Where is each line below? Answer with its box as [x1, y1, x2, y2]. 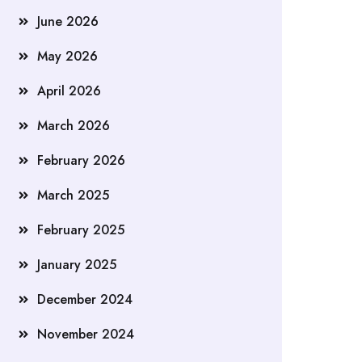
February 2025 [37, 221, 124, 239]
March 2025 [37, 186, 109, 204]
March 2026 [37, 116, 110, 135]
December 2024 [37, 290, 133, 309]
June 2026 [37, 12, 99, 31]
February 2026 [37, 151, 125, 170]
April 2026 [37, 82, 101, 100]
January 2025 [37, 255, 116, 274]
